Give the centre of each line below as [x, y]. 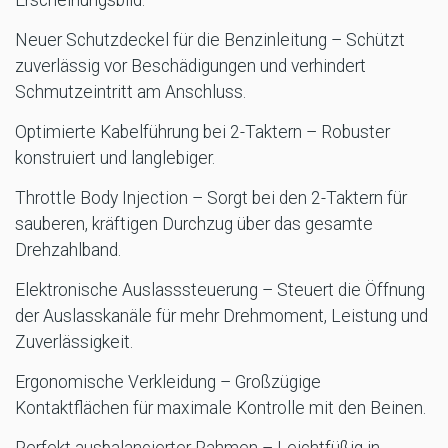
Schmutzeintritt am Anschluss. [130, 92]
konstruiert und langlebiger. [115, 158]
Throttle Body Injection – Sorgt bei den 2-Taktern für [211, 198]
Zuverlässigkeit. [74, 342]
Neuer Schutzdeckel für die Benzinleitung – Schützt [210, 40]
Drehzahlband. [68, 250]
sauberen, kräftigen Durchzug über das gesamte [194, 224]
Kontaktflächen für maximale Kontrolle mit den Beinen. [220, 408]
